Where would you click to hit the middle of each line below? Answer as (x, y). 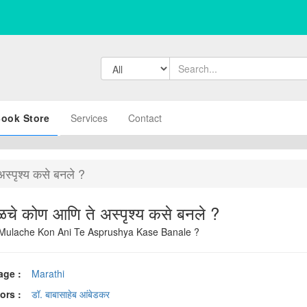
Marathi (48, 273)
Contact (145, 118)
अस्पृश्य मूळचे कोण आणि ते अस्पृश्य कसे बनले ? (184, 213)
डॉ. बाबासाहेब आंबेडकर (71, 294)
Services (89, 118)
